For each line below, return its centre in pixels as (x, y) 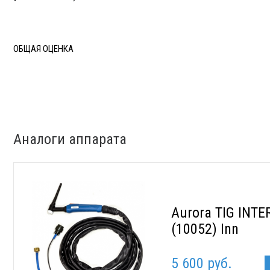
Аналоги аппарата (70, 140)
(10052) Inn (205, 229)
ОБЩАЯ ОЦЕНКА (43, 49)
